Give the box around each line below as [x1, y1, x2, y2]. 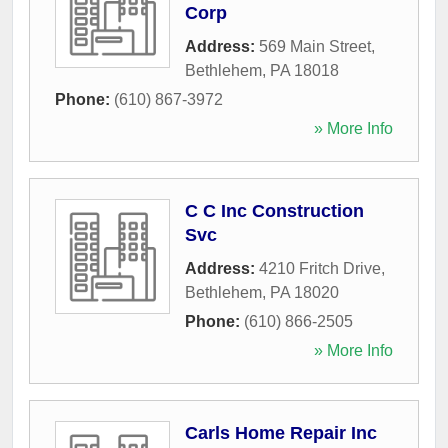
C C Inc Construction [185, 200, 364, 221]
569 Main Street [259, 37, 371, 55]
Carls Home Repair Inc [185, 422, 377, 443]
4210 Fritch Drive [259, 259, 381, 277]
